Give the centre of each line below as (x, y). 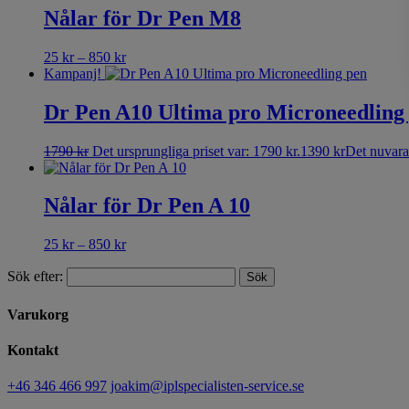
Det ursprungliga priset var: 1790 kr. (196, 151)
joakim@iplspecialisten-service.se (207, 386)
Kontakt (33, 350)
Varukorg (38, 314)
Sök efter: (35, 277)
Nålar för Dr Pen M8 (142, 18)
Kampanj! (73, 73)
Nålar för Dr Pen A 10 (147, 206)
